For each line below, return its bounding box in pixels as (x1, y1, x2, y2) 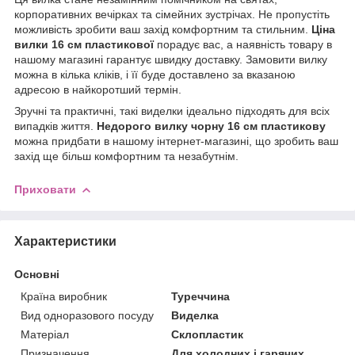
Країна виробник (21, 289, 107, 303)
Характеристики (14, 234, 116, 248)
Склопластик (171, 327, 244, 341)
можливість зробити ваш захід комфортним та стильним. (14, 22, 311, 36)
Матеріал (21, 327, 69, 341)
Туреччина (171, 289, 231, 303)
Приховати (14, 182, 76, 196)
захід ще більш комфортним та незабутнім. (14, 149, 239, 162)
